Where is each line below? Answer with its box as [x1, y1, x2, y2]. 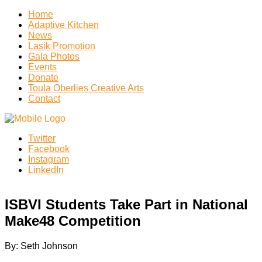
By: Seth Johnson [5, 240, 78, 251]
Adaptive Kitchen [28, 20, 99, 30]
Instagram [28, 154, 69, 164]
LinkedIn [28, 165, 64, 175]
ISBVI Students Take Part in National [5, 196, 248, 212]
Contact [28, 94, 60, 104]
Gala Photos [28, 51, 80, 61]
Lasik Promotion [28, 41, 95, 51]
